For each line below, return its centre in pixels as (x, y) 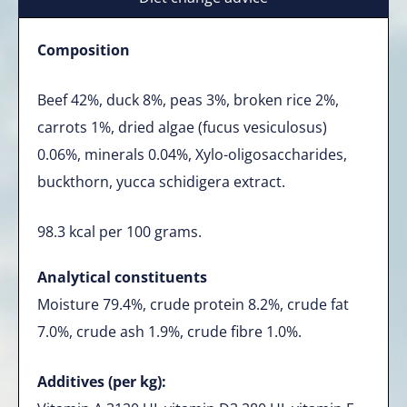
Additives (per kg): (102, 382)
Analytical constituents (122, 277)
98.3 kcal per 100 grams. (119, 232)
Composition (84, 50)
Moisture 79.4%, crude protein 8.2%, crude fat (193, 304)
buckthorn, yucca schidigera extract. (161, 182)
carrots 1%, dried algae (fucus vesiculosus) (182, 127)
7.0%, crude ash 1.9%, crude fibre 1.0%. (169, 332)
